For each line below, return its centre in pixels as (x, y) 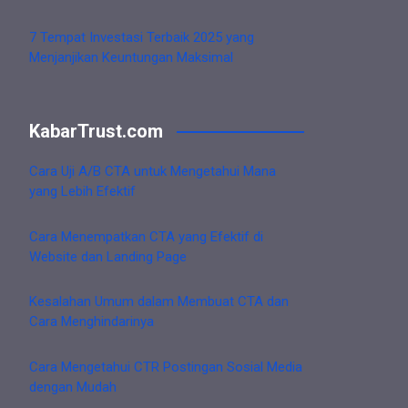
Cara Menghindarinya (92, 322)
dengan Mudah (73, 387)
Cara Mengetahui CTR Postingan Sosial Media (166, 367)
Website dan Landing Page (108, 256)
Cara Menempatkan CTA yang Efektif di (146, 236)
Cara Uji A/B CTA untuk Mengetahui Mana (153, 172)
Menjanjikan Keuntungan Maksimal (131, 57)
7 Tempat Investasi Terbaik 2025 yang (142, 37)
